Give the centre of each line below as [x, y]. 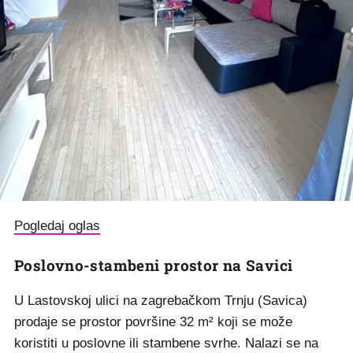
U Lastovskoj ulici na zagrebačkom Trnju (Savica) [161, 300]
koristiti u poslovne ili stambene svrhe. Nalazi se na [166, 343]
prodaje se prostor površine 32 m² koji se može [153, 321]
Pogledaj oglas [57, 225]
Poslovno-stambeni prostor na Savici [154, 265]
